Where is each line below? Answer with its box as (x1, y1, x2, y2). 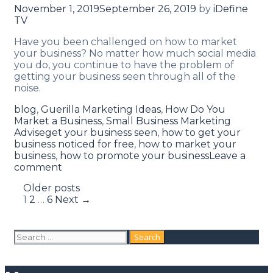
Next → (55, 193, 91, 205)
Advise (14, 126, 45, 138)
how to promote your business (60, 149, 209, 161)
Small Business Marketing (106, 115, 231, 127)
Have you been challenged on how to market (14, 35, 237, 48)
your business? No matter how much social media (14, 47, 256, 59)
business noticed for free (14, 138, 134, 150)
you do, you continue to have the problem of (14, 58, 234, 71)
